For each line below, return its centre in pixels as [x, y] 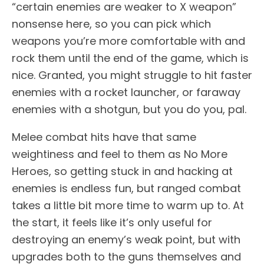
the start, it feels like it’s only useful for [112, 223]
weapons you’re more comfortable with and [128, 41]
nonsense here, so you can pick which [111, 24]
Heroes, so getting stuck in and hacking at [122, 171]
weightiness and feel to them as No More [120, 154]
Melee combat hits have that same [104, 137]
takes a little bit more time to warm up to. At [128, 206]
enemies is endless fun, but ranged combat [126, 189]
